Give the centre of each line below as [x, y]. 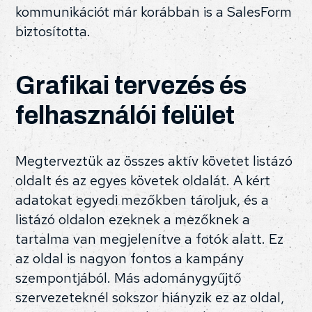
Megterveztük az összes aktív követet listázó [154, 161]
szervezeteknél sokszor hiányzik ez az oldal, [150, 298]
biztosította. [53, 32]
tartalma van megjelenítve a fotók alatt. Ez [150, 239]
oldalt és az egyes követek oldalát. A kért [143, 181]
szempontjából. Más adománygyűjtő [129, 278]
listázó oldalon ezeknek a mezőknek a [133, 220]
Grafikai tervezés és [131, 86]
